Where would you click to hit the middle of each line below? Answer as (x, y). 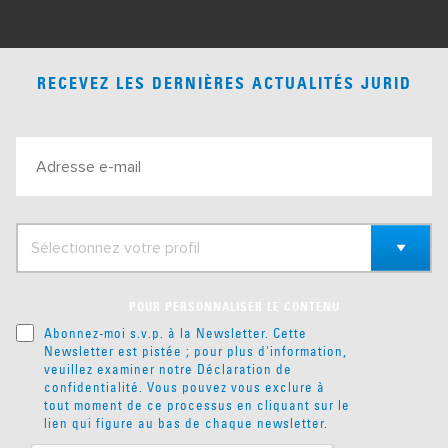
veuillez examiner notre (120, 369)
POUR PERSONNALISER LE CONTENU (234, 308)
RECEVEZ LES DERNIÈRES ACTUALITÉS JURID (224, 85)
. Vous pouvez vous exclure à (232, 387)
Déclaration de (244, 369)
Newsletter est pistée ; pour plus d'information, (195, 351)
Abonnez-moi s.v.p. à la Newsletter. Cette (175, 333)
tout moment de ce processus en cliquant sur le (197, 405)
